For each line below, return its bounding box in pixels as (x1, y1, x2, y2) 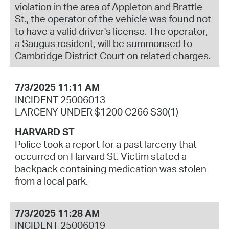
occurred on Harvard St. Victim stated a (14, 150, 187, 163)
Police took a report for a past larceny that (14, 138, 197, 151)
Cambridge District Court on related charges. (14, 49, 211, 62)
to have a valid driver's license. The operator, (14, 25, 208, 37)
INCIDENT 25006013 (14, 94, 105, 106)
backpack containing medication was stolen (14, 163, 207, 175)
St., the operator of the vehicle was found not (14, 12, 211, 25)
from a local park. (14, 175, 88, 188)
